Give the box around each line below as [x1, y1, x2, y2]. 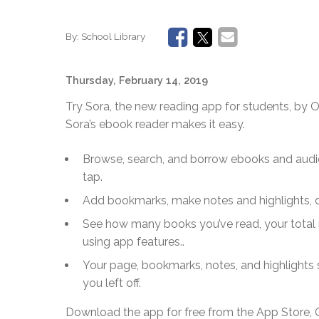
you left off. [83, 276, 141, 290]
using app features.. [83, 234, 184, 249]
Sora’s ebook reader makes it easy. [66, 117, 245, 131]
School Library [81, 31, 145, 43]
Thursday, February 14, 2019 [66, 73, 208, 86]
